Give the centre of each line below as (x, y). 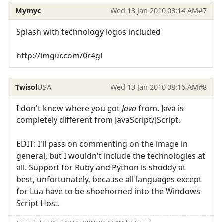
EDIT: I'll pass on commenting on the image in (102, 144)
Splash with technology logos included (88, 32)
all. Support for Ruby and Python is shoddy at (101, 168)
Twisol (27, 87)
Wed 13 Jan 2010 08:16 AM (154, 87)
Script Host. (38, 203)
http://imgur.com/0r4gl (59, 56)
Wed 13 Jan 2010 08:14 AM (154, 10)
